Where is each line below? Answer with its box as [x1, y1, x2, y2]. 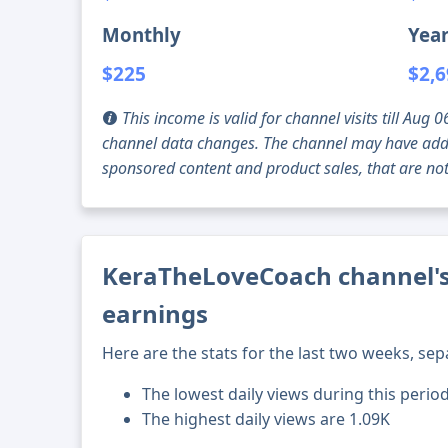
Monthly [102, 22, 182, 48]
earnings [102, 297, 209, 331]
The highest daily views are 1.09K [142, 408, 391, 431]
